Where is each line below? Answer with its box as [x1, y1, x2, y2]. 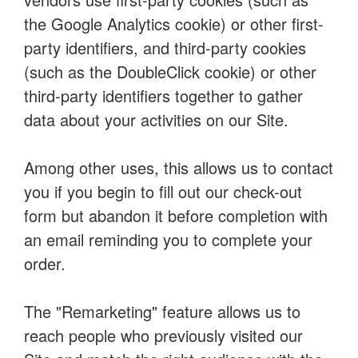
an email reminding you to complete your [24, 228, 312, 251]
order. [24, 252, 66, 275]
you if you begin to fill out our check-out [24, 180, 302, 203]
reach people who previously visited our [24, 324, 303, 347]
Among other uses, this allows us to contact [24, 156, 333, 179]
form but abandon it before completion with [24, 204, 328, 227]
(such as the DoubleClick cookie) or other [24, 60, 316, 83]
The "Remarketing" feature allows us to [24, 300, 300, 323]
